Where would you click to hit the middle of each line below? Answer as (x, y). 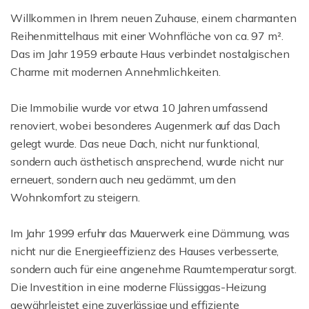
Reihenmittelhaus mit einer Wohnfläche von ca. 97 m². (147, 36)
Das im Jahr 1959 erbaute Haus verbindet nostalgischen (150, 54)
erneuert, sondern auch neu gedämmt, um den (123, 179)
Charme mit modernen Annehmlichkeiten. (116, 72)
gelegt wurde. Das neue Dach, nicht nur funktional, (135, 143)
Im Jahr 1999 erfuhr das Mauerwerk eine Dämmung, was (150, 233)
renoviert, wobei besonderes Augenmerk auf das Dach (145, 126)
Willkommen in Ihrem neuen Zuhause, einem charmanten (153, 18)
